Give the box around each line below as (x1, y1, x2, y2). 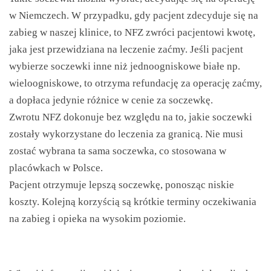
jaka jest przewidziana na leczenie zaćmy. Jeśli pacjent (9, 44, 243, 55)
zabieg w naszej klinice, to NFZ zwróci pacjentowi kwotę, (9, 27, 255, 38)
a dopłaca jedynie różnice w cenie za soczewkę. (9, 94, 213, 106)
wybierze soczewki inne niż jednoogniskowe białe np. (9, 60, 240, 72)
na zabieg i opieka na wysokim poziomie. (9, 213, 186, 224)
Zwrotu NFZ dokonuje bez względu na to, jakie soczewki (9, 111, 252, 123)
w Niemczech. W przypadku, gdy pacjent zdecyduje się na (9, 10, 258, 21)
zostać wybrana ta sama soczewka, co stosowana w (9, 145, 226, 157)
